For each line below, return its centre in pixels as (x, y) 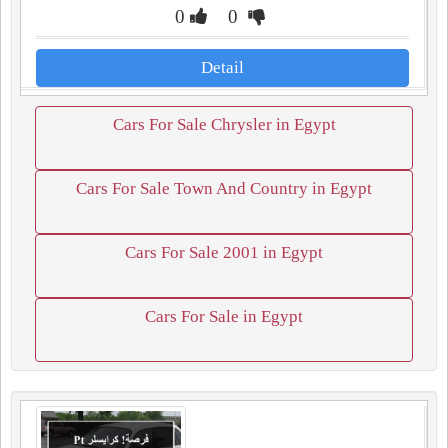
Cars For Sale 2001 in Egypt (224, 252)
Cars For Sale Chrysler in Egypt (224, 124)
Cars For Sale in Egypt (224, 316)
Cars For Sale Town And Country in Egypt (224, 188)
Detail (222, 67)
